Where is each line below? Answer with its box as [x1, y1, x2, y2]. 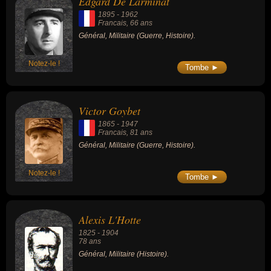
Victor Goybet [79, 103, 140, 118]
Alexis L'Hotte [79, 212, 141, 227]
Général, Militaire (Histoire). [79, 250, 169, 259]
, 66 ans [126, 19, 152, 28]
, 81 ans [126, 128, 152, 137]
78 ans [79, 237, 101, 246]
